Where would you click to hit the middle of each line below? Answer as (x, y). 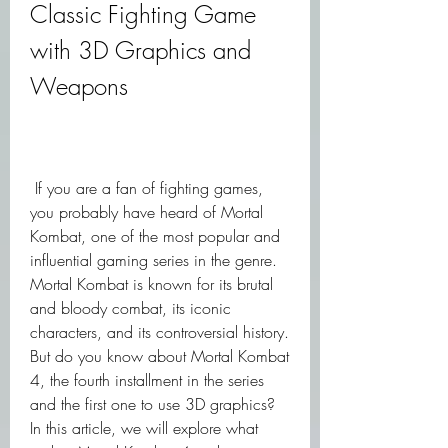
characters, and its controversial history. (159, 332)
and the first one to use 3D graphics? (152, 404)
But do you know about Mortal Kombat (159, 356)
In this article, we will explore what (144, 428)
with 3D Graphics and (140, 50)
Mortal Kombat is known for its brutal (151, 284)
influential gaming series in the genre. (153, 260)
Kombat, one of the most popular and (155, 236)
